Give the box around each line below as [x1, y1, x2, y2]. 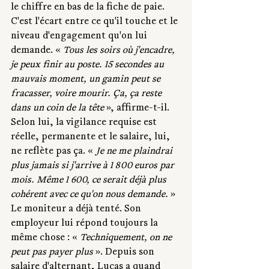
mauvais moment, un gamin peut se [11, 74, 163, 86]
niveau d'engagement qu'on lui [11, 31, 150, 43]
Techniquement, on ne [80, 233, 174, 244]
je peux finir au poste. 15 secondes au [11, 60, 166, 71]
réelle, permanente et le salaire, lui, [11, 132, 172, 144]
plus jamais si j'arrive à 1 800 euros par [11, 161, 177, 172]
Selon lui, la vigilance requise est [11, 118, 159, 129]
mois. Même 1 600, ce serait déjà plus [11, 175, 169, 187]
